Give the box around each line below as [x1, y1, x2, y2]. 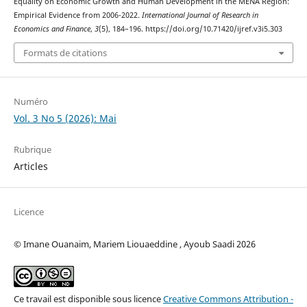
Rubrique [13, 143, 51, 156]
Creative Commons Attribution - [162, 293, 293, 306]
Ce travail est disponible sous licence [13, 293, 163, 306]
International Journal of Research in [141, 10, 258, 20]
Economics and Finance [13, 23, 90, 34]
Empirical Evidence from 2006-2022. [13, 10, 142, 20]
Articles [13, 160, 48, 173]
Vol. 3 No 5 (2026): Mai [13, 112, 116, 125]
